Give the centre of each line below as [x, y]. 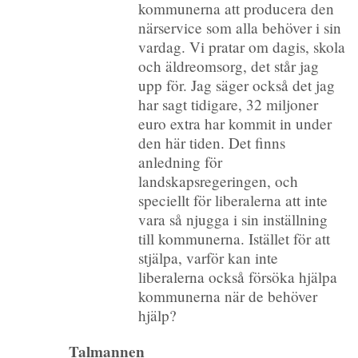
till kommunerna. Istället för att [234, 239]
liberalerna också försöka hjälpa [237, 277]
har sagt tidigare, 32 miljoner [228, 105]
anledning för [180, 162]
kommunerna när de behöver [227, 296]
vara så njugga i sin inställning [233, 220]
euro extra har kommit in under [235, 124]
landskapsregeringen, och [218, 181]
